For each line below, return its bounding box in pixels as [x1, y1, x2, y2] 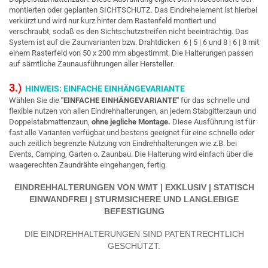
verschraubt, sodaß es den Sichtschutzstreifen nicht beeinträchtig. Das [9, 27, 249, 36]
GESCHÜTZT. [108, 241, 160, 251]
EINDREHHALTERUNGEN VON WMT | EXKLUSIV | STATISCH [14, 182, 254, 192]
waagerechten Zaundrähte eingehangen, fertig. [9, 160, 167, 169]
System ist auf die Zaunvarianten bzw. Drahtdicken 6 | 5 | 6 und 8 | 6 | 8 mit [9, 38, 259, 47]
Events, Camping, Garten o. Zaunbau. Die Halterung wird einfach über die [9, 150, 253, 159]
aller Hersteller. [122, 59, 174, 68]
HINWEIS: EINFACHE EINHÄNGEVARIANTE [22, 84, 185, 93]
